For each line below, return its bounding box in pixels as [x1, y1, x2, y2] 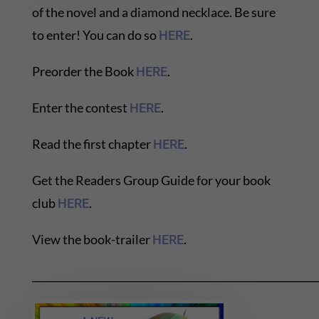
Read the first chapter [31, 136, 153, 152]
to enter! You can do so [31, 27, 159, 43]
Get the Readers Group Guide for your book [31, 172, 271, 189]
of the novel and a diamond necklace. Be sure [31, 4, 276, 21]
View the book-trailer [31, 231, 152, 248]
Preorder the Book [31, 63, 136, 80]
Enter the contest [31, 100, 130, 116]
